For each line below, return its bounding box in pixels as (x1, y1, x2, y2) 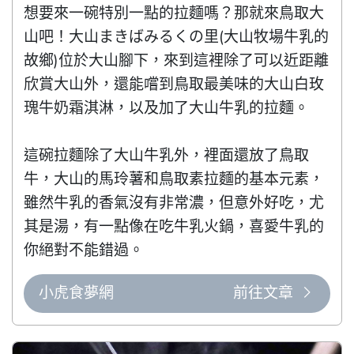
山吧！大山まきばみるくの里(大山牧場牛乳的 (24, 27, 330, 48)
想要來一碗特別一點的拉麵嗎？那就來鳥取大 (24, 3, 325, 24)
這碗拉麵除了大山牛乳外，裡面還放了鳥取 (24, 145, 310, 167)
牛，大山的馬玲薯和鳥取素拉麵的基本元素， (24, 169, 325, 190)
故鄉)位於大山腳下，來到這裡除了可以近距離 (24, 51, 330, 72)
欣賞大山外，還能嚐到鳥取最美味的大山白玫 (24, 74, 325, 96)
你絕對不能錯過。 (24, 240, 145, 262)
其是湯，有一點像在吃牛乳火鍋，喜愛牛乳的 (24, 217, 325, 238)
